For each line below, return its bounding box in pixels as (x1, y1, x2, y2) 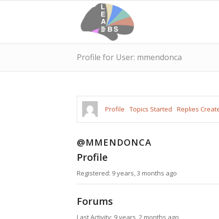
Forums (77, 195, 113, 208)
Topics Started (130, 105, 172, 113)
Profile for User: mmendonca (77, 52, 182, 63)
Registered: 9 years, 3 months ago (77, 169, 177, 178)
